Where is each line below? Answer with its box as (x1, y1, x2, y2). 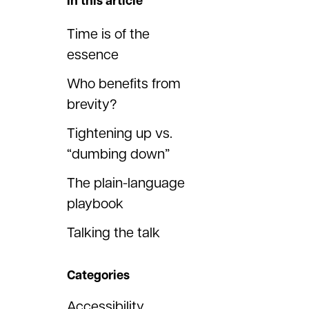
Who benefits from (67, 77, 181, 91)
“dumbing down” (67, 148, 170, 161)
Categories (67, 270, 130, 282)
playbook (67, 197, 123, 211)
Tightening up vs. (67, 127, 172, 141)
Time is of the (67, 28, 150, 41)
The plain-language (67, 177, 185, 190)
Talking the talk (67, 226, 160, 240)
